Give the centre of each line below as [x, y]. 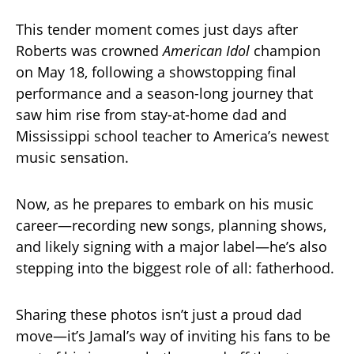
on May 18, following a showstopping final [156, 72]
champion [285, 51]
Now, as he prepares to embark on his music [165, 204]
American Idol [206, 51]
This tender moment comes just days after [157, 30]
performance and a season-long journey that [164, 94]
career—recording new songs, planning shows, [171, 226]
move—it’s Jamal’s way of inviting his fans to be [173, 336]
